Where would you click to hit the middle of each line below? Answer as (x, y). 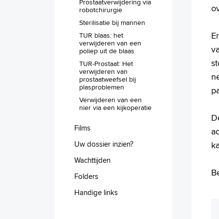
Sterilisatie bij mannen (112, 22)
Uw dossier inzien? (104, 144)
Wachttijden (92, 160)
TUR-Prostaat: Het (106, 63)
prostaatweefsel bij (108, 79)
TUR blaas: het (101, 35)
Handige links (96, 192)
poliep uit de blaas (107, 51)
